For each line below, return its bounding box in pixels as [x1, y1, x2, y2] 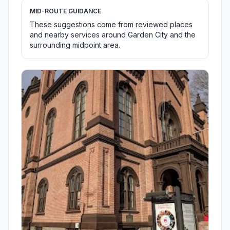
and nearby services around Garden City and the [30, 30, 196, 40]
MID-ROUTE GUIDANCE [30, 7, 101, 15]
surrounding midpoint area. [30, 41, 120, 50]
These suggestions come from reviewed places [30, 20, 193, 29]
